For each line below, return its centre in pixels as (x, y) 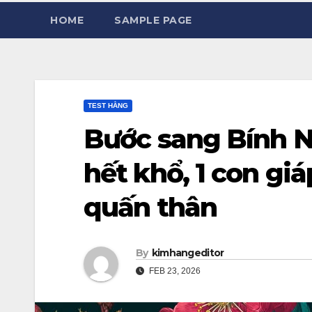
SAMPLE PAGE (153, 20)
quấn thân (150, 207)
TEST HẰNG (108, 106)
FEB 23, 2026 (174, 271)
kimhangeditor (188, 253)
